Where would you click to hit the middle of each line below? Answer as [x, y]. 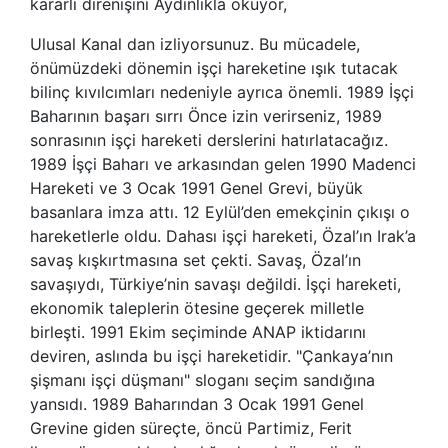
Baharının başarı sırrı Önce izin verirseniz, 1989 [206, 115]
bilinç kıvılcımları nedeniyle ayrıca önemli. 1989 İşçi [222, 91]
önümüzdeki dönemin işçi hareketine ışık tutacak [214, 67]
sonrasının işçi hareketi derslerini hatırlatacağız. [209, 139]
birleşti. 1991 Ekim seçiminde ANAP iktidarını [198, 331]
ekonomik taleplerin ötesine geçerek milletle [197, 307]
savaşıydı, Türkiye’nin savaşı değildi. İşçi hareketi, [215, 283]
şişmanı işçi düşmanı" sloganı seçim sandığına [202, 379]
